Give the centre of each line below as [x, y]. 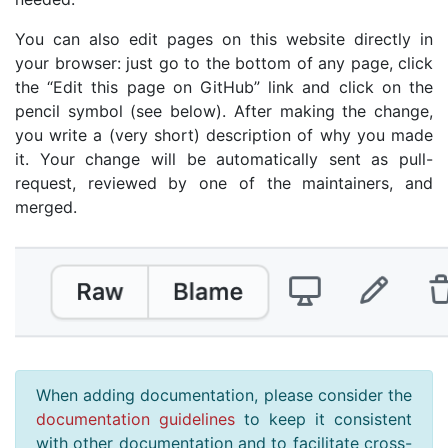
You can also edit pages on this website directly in [224, 38]
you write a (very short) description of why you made [224, 134]
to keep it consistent [323, 419]
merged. [46, 206]
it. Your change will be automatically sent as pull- [224, 158]
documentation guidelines [135, 419]
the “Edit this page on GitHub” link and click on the [224, 86]
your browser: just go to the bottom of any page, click [224, 62]
